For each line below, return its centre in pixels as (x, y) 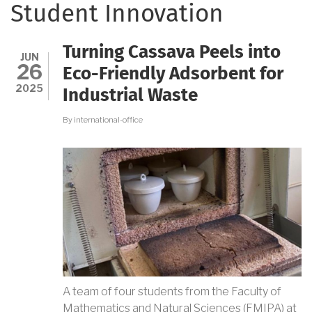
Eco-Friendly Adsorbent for (173, 74)
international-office (108, 119)
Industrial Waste (130, 96)
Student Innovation (117, 15)
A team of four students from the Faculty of (172, 292)
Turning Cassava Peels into (172, 53)
